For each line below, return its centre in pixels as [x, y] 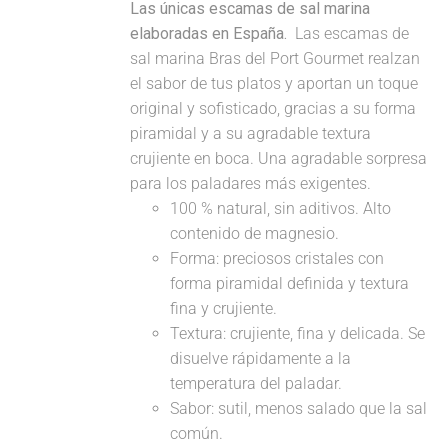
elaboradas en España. [211, 34]
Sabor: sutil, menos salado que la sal [299, 409]
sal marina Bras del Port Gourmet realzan [275, 59]
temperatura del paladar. [256, 384]
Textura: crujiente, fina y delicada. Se [298, 334]
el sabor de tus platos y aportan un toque [274, 84]
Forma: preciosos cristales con [277, 259]
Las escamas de [350, 34]
